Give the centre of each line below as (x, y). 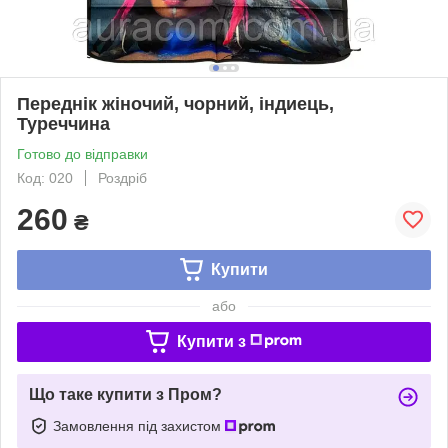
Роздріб (122, 177)
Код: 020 (45, 177)
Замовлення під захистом (139, 425)
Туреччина (63, 123)
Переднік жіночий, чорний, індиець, (175, 103)
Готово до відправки (82, 153)
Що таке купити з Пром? (125, 394)
